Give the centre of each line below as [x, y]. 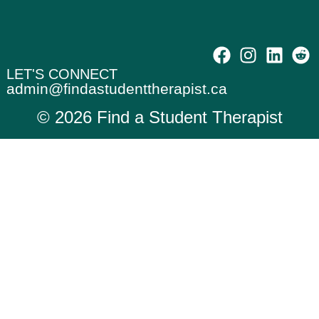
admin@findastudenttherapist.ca [116, 88]
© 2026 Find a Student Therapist [159, 117]
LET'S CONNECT [62, 74]
